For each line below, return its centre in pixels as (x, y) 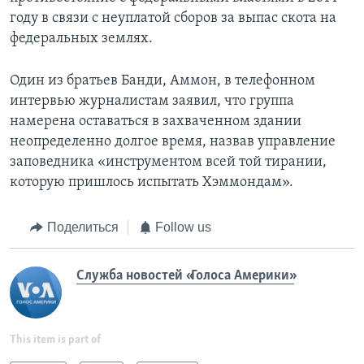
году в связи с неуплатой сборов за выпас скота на (173, 19)
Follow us (183, 227)
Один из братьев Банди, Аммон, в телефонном (162, 81)
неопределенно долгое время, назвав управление (173, 142)
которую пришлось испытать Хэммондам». (152, 183)
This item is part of (55, 340)
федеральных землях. (81, 39)
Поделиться (82, 227)
